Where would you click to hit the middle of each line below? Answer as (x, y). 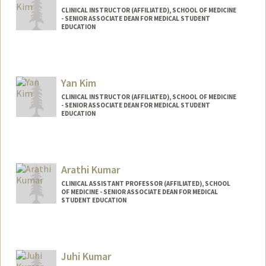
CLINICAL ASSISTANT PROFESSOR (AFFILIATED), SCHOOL (145, 183)
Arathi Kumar (90, 169)
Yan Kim (78, 83)
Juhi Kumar (86, 256)
